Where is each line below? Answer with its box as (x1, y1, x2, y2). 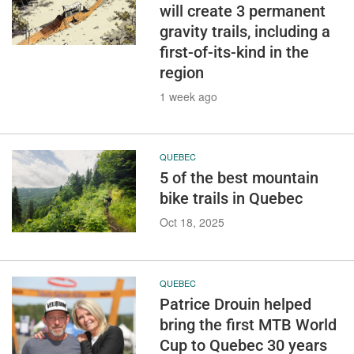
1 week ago (159, 88, 217, 104)
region (159, 62, 204, 82)
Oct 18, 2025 (159, 213, 224, 230)
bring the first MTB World (159, 315, 337, 335)
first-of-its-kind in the (159, 42, 309, 62)
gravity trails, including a (159, 21, 330, 41)
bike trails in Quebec (159, 188, 303, 208)
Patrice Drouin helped (159, 295, 311, 314)
